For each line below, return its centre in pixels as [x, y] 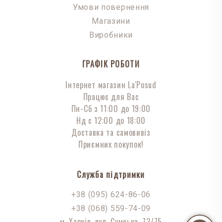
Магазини [111, 21]
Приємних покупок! [111, 144]
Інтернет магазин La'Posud [111, 85]
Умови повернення [111, 7]
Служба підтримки [111, 175]
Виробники [111, 35]
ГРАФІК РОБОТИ [111, 64]
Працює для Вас [111, 97]
